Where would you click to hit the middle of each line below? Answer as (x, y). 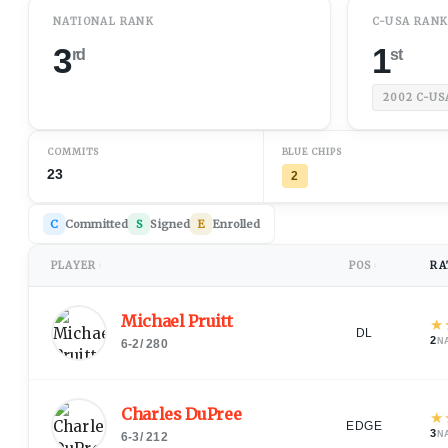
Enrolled (236, 223)
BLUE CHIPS (311, 151)
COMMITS (73, 151)
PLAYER (74, 265)
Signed (170, 223)
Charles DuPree (181, 414)
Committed (97, 223)
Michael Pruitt (177, 321)
